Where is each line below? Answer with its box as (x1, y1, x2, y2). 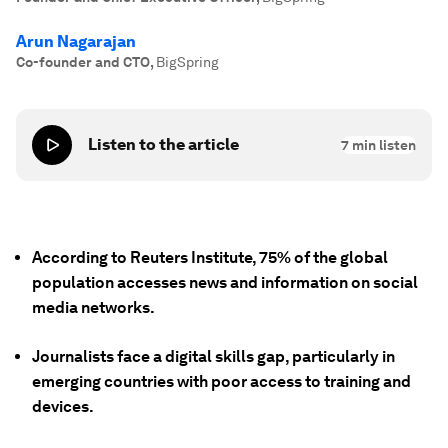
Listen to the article (88, 135, 239, 154)
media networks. (32, 298, 155, 317)
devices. (32, 397, 94, 416)
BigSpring (156, 54, 219, 70)
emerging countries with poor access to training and (32, 372, 411, 391)
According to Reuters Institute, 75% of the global (32, 248, 388, 267)
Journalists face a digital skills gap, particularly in (32, 347, 395, 366)
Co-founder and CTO (16, 54, 150, 70)
